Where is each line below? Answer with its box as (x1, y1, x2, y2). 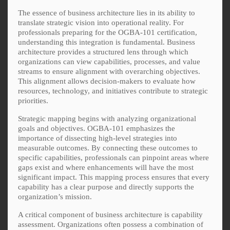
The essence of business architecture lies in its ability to (18, 8, 195, 17)
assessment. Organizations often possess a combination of (18, 220, 203, 228)
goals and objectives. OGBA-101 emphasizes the (18, 124, 175, 132)
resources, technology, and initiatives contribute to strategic (18, 86, 208, 95)
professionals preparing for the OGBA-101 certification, (18, 28, 197, 36)
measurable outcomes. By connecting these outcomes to (18, 143, 198, 152)
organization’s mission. (18, 192, 92, 201)
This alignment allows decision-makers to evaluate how (18, 76, 196, 85)
